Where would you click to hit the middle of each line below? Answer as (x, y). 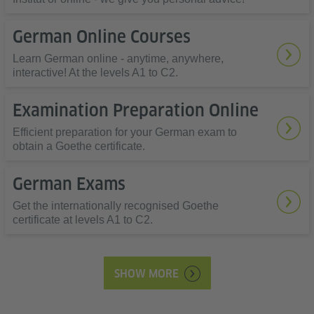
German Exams (69, 184)
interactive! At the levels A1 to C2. (95, 73)
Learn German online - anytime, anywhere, (118, 59)
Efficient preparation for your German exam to (125, 132)
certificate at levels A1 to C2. (83, 220)
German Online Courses (102, 37)
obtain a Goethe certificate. (79, 146)
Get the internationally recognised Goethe (116, 206)
